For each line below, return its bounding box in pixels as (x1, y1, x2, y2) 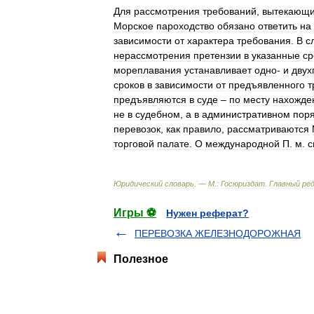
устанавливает (184, 64, 252, 76)
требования (237, 35, 291, 46)
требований (203, 6, 257, 17)
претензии (193, 50, 241, 61)
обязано (217, 20, 255, 32)
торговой (114, 138, 154, 149)
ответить (258, 20, 297, 32)
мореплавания (114, 64, 182, 76)
